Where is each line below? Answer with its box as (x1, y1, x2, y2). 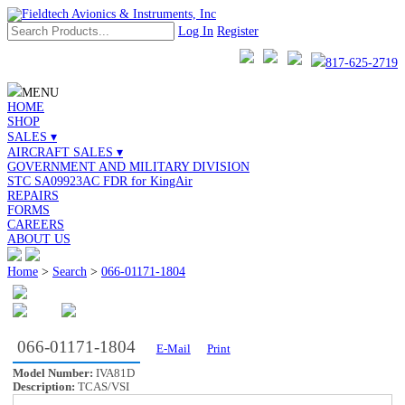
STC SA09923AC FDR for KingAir (7, 174, 193, 189)
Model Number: (13, 367, 94, 381)
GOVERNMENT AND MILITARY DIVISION (7, 160, 250, 174)
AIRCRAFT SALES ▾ (7, 146, 123, 160)
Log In (178, 24, 213, 38)
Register (217, 24, 259, 38)
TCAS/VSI (75, 381, 130, 394)
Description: (13, 381, 76, 394)
